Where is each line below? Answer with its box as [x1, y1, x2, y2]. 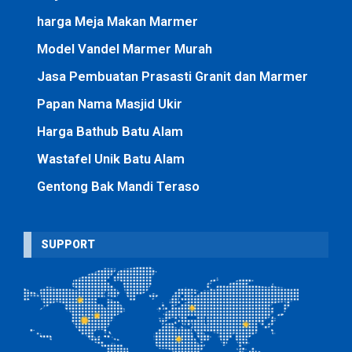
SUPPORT [41, 237, 95, 251]
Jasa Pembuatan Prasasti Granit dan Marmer [37, 68, 308, 84]
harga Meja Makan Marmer [37, 13, 198, 29]
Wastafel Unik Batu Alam [37, 150, 185, 167]
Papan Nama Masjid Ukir [37, 95, 182, 112]
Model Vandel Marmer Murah [37, 40, 212, 57]
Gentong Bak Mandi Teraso [37, 178, 200, 194]
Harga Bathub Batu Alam [37, 123, 183, 139]
